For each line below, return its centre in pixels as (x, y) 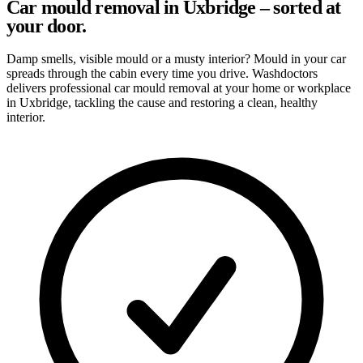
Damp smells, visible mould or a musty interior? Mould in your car (176, 58)
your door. (47, 26)
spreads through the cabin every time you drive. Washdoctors (162, 73)
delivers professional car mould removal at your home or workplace (179, 88)
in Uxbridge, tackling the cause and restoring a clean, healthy (162, 102)
